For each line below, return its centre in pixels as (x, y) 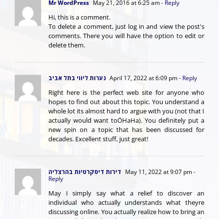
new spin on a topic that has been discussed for (126, 130)
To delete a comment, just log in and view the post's (126, 26)
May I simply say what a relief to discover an (126, 193)
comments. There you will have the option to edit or (126, 36)
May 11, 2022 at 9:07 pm (159, 172)
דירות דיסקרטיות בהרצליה (85, 172)
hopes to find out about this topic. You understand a (126, 102)
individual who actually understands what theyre (126, 202)
